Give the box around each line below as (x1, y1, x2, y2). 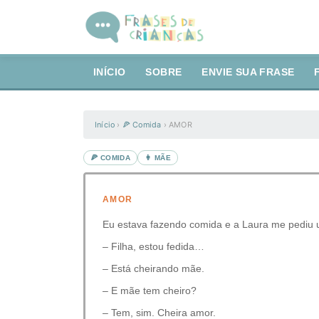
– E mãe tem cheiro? (103, 285, 197, 296)
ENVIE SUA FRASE (202, 67, 295, 78)
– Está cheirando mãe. (103, 263, 204, 274)
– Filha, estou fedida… (103, 241, 204, 252)
